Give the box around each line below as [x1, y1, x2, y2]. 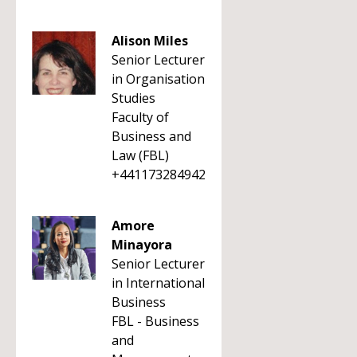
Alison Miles [112, 32, 188, 49]
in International [112, 274, 205, 292]
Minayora [112, 236, 172, 253]
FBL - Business [112, 312, 199, 330]
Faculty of [112, 108, 169, 126]
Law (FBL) [112, 147, 169, 164]
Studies [112, 89, 155, 107]
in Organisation [112, 70, 205, 88]
